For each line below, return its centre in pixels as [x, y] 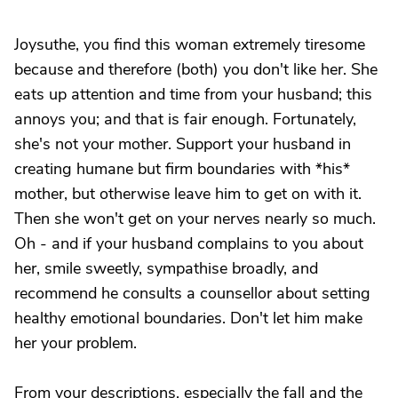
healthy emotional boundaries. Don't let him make [188, 318]
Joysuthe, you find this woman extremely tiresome [190, 44]
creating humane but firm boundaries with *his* [182, 169]
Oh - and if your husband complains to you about [189, 243]
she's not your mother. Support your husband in [183, 144]
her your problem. [76, 343]
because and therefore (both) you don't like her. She [196, 69]
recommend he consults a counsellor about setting [192, 293]
